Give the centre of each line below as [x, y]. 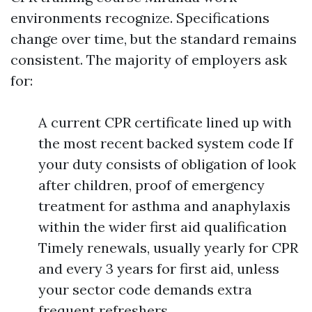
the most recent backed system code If [166, 143]
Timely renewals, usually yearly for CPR [168, 248]
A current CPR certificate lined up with [165, 122]
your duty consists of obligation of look [167, 164]
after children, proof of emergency [151, 185]
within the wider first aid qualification [163, 227]
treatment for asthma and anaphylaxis [164, 206]
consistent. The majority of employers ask [149, 60]
